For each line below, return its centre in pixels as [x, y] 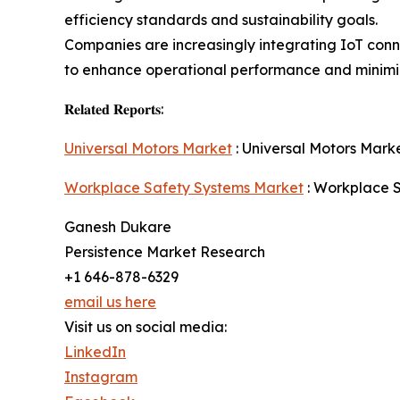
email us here [110, 302]
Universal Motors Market [148, 149]
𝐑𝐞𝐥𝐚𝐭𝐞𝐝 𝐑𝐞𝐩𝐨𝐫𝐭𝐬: [114, 109]
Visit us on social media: [146, 327]
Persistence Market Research [165, 252]
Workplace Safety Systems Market [184, 188]
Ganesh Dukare [118, 227]
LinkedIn [95, 352]
